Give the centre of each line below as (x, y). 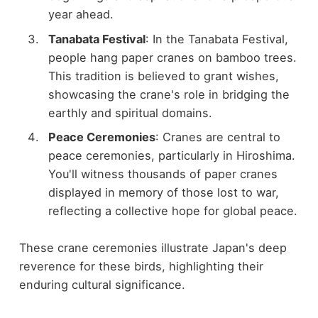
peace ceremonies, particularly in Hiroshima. (171, 155)
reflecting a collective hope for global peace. (172, 210)
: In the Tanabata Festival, (216, 39)
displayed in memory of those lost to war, (163, 192)
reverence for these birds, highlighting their (141, 267)
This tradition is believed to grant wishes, (163, 76)
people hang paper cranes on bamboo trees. (172, 57)
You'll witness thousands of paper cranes (163, 174)
